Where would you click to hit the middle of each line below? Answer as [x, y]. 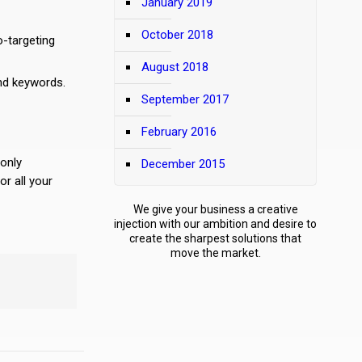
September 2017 [185, 99]
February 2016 [179, 132]
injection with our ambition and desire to [215, 224]
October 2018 [177, 35]
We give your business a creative [215, 209]
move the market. [215, 253]
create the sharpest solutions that [215, 238]
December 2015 [183, 164]
